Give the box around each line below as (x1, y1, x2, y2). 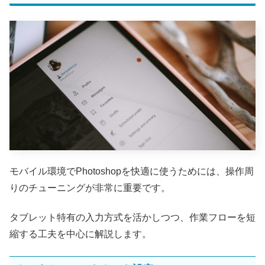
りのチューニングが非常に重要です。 (9, 182, 170, 193)
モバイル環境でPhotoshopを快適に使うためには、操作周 (9, 166, 254, 176)
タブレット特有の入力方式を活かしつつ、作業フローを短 (9, 212, 256, 223)
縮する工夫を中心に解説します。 (9, 229, 151, 240)
